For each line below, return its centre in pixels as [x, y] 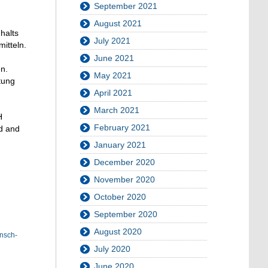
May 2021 [113, 76]
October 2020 [120, 197]
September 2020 [126, 214]
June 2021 [114, 58]
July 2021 [112, 41]
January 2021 [120, 145]
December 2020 [124, 162]
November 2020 [124, 180]
